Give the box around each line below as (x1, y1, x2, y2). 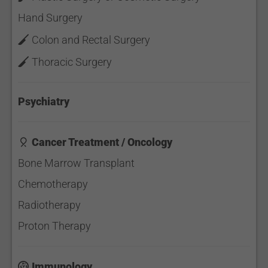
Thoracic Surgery (32, 56, 112, 68)
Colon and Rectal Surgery (32, 33, 150, 46)
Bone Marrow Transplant (18, 157, 135, 169)
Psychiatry (18, 95, 69, 108)
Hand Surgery (18, 11, 83, 24)
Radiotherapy (18, 199, 81, 211)
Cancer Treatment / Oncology (32, 136, 172, 148)
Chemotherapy (18, 178, 88, 190)
